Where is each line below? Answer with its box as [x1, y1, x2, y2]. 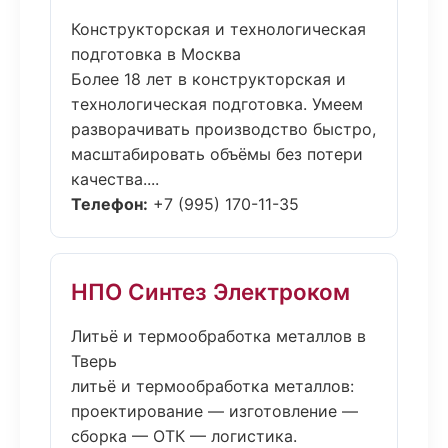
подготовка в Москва [71, 44, 241, 64]
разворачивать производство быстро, [71, 119, 376, 139]
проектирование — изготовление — [71, 401, 358, 421]
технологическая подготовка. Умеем [71, 94, 363, 114]
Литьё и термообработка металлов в [71, 326, 366, 346]
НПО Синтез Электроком [71, 278, 350, 305]
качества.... [71, 169, 159, 189]
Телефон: [71, 194, 148, 214]
